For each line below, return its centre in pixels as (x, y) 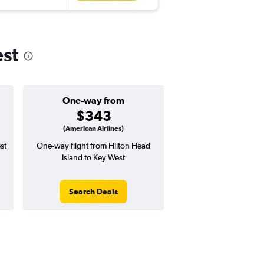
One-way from (93, 100)
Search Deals (93, 192)
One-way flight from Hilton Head (93, 146)
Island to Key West (93, 158)
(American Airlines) (93, 129)
